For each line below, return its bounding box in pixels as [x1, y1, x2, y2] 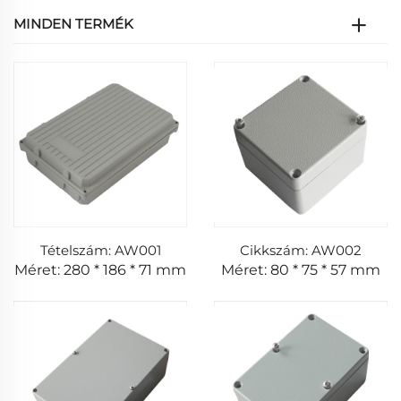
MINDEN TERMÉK [13, 15, 133, 32]
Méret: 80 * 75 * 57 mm [221, 260, 380, 278]
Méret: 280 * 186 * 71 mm [14, 260, 186, 278]
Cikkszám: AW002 [240, 241, 362, 259]
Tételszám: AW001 [39, 241, 161, 259]
